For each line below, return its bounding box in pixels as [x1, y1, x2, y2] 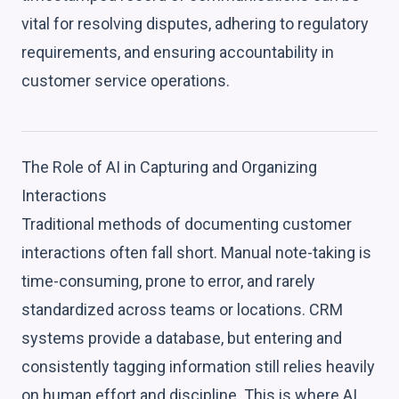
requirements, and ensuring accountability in [21, 42, 334, 61]
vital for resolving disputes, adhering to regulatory [21, 13, 369, 33]
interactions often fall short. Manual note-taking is [21, 242, 371, 262]
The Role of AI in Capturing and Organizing [21, 157, 317, 176]
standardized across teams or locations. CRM [21, 299, 343, 319]
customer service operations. [21, 70, 230, 90]
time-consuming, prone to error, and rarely [21, 271, 315, 290]
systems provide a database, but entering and [21, 328, 342, 347]
